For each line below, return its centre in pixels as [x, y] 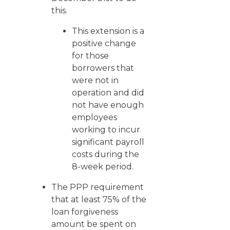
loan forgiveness [85, 212]
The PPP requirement [98, 187]
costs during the [106, 154]
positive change [104, 43]
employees [94, 117]
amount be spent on [94, 224]
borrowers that [103, 68]
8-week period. [103, 167]
